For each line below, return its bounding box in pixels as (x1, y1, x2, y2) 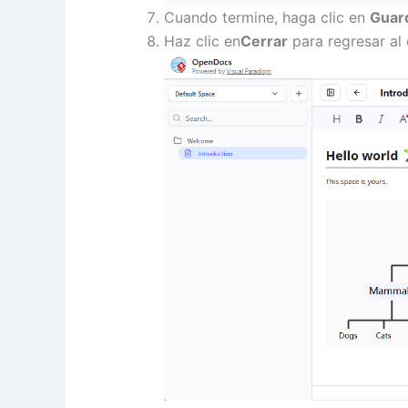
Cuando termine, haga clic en (164, 8, 370, 27)
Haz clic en (164, 32, 240, 51)
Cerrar (240, 32, 288, 51)
